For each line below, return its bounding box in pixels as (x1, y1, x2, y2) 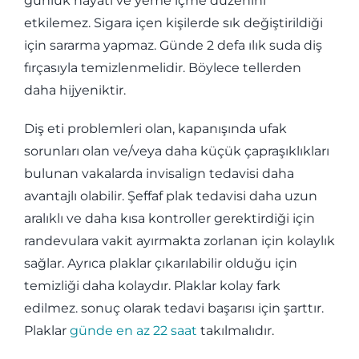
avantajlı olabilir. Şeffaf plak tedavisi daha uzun (23, 188, 317, 204)
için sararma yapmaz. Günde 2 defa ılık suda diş (23, 37, 322, 53)
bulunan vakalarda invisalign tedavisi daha (23, 165, 294, 181)
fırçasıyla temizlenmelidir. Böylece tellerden (23, 59, 301, 75)
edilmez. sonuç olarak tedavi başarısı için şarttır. (23, 300, 324, 316)
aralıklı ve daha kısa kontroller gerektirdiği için (23, 210, 315, 226)
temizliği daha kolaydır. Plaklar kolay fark (23, 277, 280, 293)
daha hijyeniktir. (23, 82, 126, 98)
